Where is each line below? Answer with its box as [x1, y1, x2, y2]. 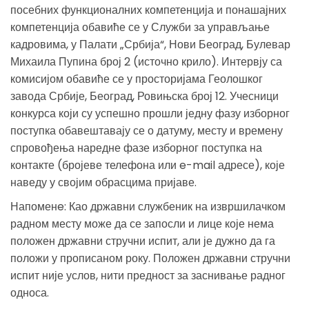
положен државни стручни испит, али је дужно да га [10, 232, 275, 249]
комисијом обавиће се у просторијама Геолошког [10, 70, 263, 87]
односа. [10, 284, 49, 301]
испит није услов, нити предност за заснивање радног [10, 267, 286, 283]
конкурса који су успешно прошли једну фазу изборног [10, 105, 290, 121]
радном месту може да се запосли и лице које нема [10, 215, 274, 232]
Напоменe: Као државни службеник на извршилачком [10, 198, 286, 215]
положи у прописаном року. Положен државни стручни [10, 250, 290, 266]
